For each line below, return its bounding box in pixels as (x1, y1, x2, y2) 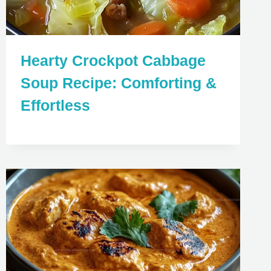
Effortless (20, 96, 90, 114)
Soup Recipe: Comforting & (20, 74, 217, 91)
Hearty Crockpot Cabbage (20, 51, 206, 69)
